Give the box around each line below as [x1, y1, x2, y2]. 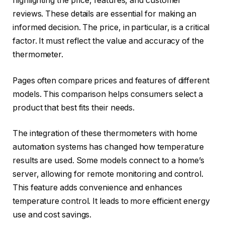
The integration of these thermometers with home [13, 129, 198, 139]
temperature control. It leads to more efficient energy [13, 196, 210, 206]
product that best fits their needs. [13, 102, 135, 113]
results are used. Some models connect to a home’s [13, 156, 205, 166]
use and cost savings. [13, 210, 92, 220]
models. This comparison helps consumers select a [13, 89, 203, 99]
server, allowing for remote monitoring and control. [13, 169, 203, 179]
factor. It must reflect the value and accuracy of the [13, 36, 204, 46]
